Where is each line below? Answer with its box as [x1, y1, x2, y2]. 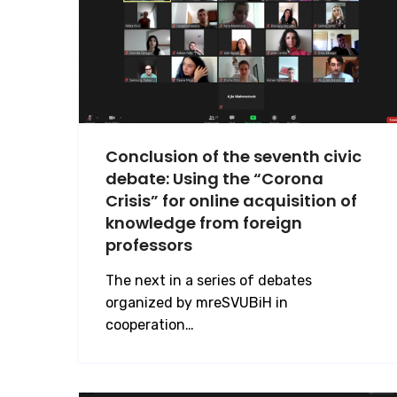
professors [105, 234, 192, 256]
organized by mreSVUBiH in [105, 294, 288, 311]
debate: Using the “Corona [105, 167, 323, 190]
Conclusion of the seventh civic [105, 145, 362, 167]
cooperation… [105, 316, 194, 333]
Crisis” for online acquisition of [105, 190, 357, 212]
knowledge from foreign [105, 212, 302, 234]
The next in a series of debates [105, 272, 312, 289]
